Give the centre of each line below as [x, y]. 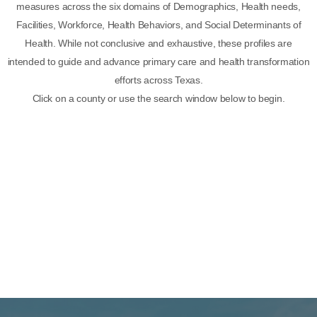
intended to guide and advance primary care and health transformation [158, 62]
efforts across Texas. [158, 80]
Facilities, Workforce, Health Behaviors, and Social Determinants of [158, 25]
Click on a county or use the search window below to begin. [158, 98]
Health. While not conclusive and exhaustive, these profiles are [158, 43]
